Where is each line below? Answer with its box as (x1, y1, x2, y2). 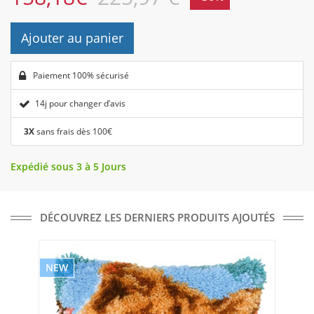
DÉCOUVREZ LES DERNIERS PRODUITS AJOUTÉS (39, 210, 275, 225)
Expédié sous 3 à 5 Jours (11, 160, 126, 174)
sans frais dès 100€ (34, 125, 112, 138)
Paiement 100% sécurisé (31, 69, 129, 82)
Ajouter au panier (21, 29, 123, 47)
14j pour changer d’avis (35, 97, 125, 110)
